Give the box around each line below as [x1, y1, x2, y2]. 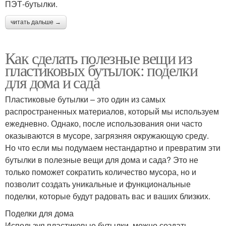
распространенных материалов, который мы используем [5, 105, 219, 117]
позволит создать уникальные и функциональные [5, 178, 191, 190]
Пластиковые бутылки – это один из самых [5, 93, 165, 105]
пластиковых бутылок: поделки [5, 59, 198, 81]
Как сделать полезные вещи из [5, 46, 192, 69]
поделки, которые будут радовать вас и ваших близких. [5, 190, 210, 202]
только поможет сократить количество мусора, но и [5, 165, 196, 178]
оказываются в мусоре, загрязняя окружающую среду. [5, 129, 209, 141]
